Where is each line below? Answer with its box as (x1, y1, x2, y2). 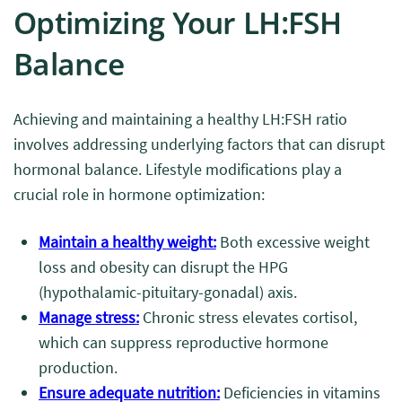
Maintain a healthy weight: (39, 232, 216, 252)
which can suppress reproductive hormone (39, 332, 328, 353)
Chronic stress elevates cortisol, (138, 307, 357, 328)
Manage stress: (39, 307, 139, 328)
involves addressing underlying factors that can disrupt (13, 134, 385, 154)
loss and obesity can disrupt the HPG (39, 257, 288, 277)
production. (39, 357, 118, 378)
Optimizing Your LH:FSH (13, 2, 342, 43)
